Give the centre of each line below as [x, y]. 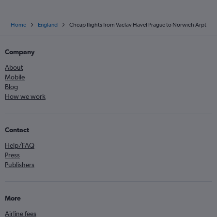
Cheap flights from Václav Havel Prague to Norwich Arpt [138, 24]
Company [20, 52]
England [48, 24]
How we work [25, 96]
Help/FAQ [20, 145]
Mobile [15, 77]
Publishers [20, 164]
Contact [17, 130]
